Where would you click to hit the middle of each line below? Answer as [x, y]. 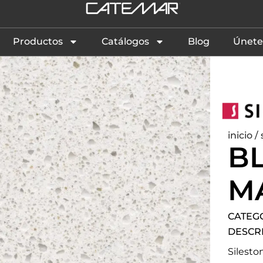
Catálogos [125, 41]
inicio [240, 135]
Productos [38, 41]
